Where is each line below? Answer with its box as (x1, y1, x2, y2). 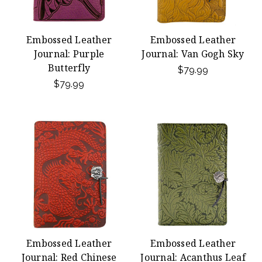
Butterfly (47, 61, 91, 74)
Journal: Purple (33, 47, 105, 60)
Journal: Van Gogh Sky (142, 47, 244, 60)
